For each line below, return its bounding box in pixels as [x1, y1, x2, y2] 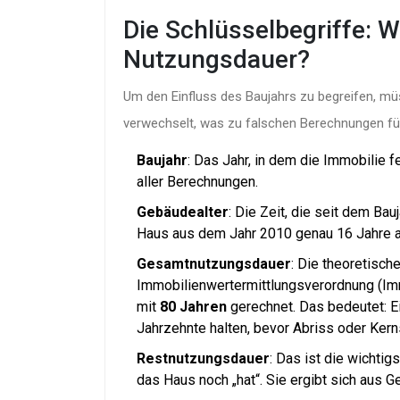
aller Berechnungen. [137, 172, 258, 190]
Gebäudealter [137, 203, 229, 221]
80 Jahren [160, 297, 227, 315]
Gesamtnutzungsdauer [137, 254, 291, 272]
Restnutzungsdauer [137, 349, 270, 367]
